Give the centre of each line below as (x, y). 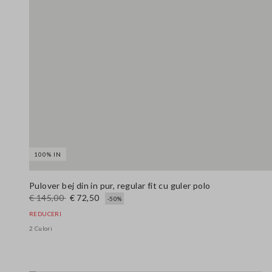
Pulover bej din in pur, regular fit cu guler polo (120, 186)
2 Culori (41, 229)
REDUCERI (46, 214)
